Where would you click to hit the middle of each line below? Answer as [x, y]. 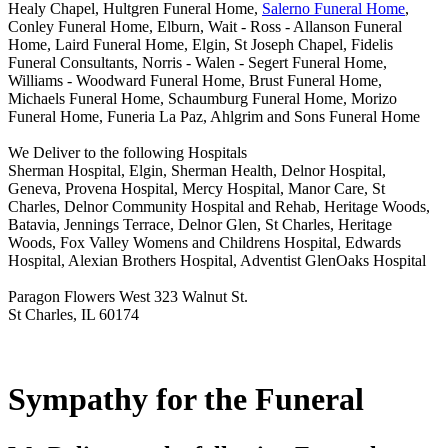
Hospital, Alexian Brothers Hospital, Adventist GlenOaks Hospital [217, 260]
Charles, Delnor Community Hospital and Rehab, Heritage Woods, [219, 206]
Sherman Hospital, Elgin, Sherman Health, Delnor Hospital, [197, 170]
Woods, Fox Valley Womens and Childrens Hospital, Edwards [204, 242]
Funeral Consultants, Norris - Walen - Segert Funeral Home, [197, 62]
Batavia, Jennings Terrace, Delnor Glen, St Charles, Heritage [200, 224]
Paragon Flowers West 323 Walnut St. [128, 296]
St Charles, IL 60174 [73, 314]
